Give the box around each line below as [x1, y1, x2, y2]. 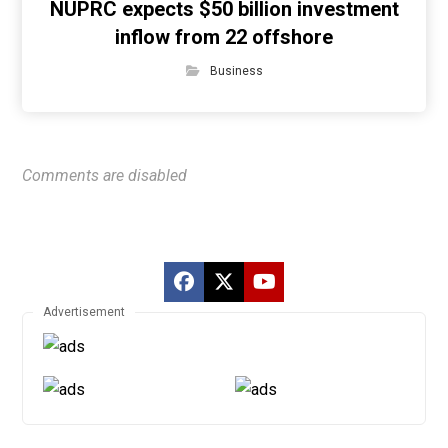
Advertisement [43, 305, 126, 319]
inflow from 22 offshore [115, 25, 333, 49]
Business [209, 64, 263, 78]
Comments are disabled [22, 166, 188, 185]
